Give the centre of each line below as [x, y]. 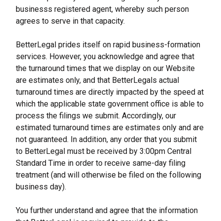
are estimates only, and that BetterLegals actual [97, 80]
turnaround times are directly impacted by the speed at [110, 92]
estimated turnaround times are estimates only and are [110, 128]
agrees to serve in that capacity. [70, 21]
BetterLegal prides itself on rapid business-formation [108, 45]
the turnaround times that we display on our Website [105, 68]
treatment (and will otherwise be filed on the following [109, 175]
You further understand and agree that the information [107, 210]
